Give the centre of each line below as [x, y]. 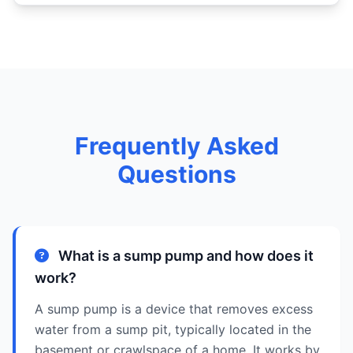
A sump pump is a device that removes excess [174, 309]
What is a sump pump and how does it [184, 256]
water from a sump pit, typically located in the [173, 329]
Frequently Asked [176, 146]
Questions [176, 174]
